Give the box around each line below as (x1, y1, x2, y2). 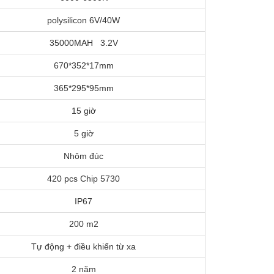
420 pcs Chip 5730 (47, 173, 120, 183)
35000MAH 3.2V (49, 37, 118, 48)
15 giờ (71, 105, 96, 116)
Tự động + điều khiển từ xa (31, 241, 136, 251)
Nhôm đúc (64, 150, 103, 161)
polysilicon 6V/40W (47, 15, 120, 25)
